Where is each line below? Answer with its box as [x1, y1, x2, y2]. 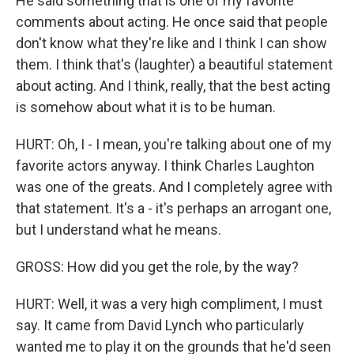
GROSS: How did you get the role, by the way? [16, 258, 299, 275]
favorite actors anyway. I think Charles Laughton [16, 157, 314, 174]
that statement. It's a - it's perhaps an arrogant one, [16, 200, 331, 217]
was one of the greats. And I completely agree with [16, 179, 333, 195]
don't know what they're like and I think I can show [16, 35, 327, 51]
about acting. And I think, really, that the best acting [16, 77, 330, 94]
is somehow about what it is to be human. [16, 99, 276, 115]
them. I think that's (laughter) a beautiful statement [16, 56, 333, 73]
